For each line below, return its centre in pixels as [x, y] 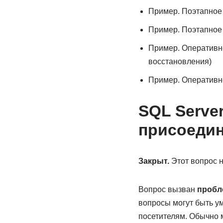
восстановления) [180, 61]
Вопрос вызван [167, 189]
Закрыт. [154, 161]
